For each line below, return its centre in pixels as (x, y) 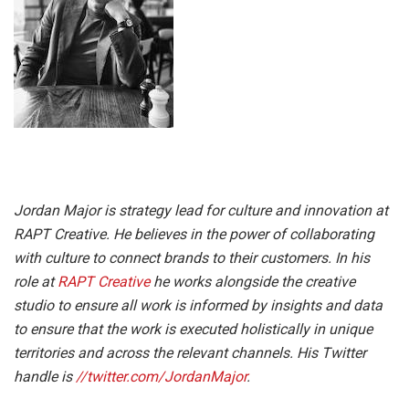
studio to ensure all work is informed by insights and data (198, 306)
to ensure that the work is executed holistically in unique (193, 330)
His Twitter (331, 353)
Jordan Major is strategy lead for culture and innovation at (201, 211)
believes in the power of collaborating (254, 235)
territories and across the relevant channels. (153, 353)
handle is (45, 377)
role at (36, 282)
